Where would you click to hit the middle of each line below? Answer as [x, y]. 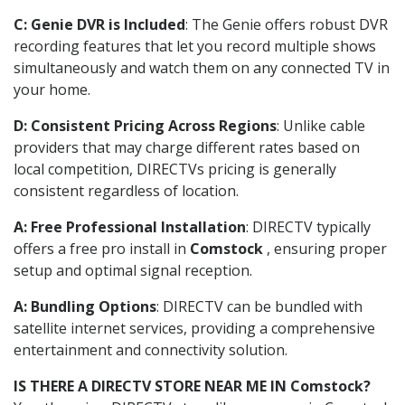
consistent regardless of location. [126, 190]
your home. [52, 89]
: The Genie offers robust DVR [287, 24]
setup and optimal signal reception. [133, 270]
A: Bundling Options [85, 306]
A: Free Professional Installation [130, 226]
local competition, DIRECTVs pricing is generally [175, 169]
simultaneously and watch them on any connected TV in [202, 67]
